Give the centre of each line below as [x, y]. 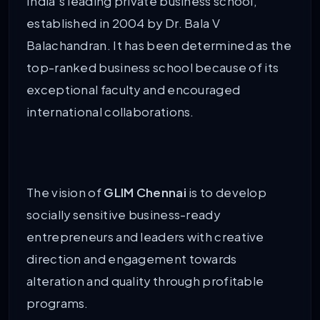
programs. [57, 304]
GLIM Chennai [145, 193]
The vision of [65, 193]
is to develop [226, 193]
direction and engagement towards [132, 259]
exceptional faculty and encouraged [134, 90]
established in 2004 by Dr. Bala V [123, 24]
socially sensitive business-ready [123, 215]
